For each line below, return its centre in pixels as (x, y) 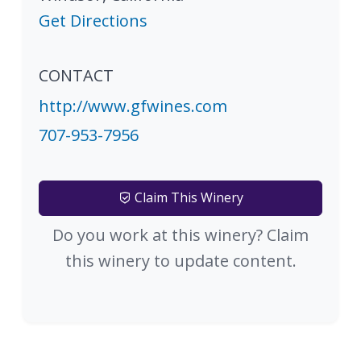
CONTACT (76, 75)
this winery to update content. (180, 260)
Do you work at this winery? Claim (180, 234)
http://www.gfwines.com (133, 106)
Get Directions (93, 20)
